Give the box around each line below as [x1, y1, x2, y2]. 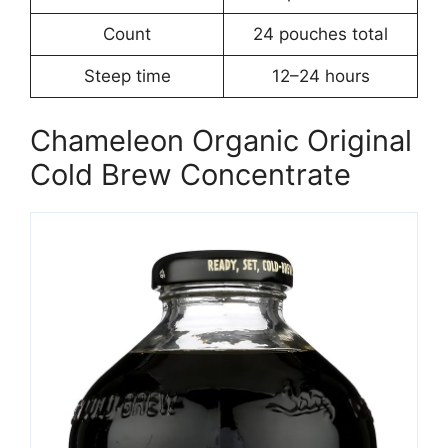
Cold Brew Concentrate [30, 156, 351, 192]
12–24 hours [271, 66, 370, 87]
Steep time [83, 66, 171, 87]
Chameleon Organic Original [30, 122, 412, 158]
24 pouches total [253, 24, 388, 45]
